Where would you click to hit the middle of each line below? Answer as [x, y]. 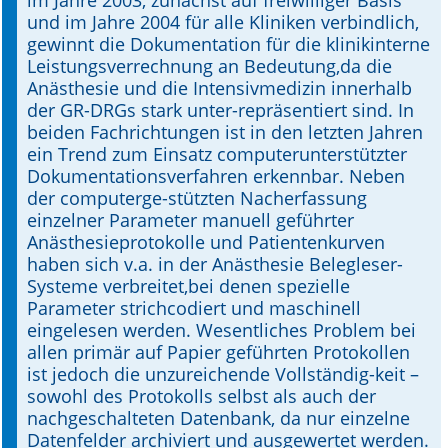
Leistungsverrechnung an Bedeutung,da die [209, 66]
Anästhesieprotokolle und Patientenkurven [206, 242]
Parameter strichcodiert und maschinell [194, 308]
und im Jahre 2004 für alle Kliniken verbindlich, [223, 22]
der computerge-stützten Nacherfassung [197, 198]
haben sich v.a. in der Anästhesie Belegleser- [215, 264]
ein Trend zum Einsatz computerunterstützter [217, 154]
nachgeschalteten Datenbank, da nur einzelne [218, 418]
